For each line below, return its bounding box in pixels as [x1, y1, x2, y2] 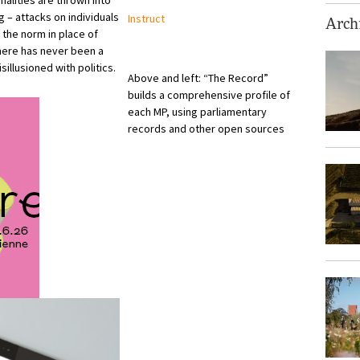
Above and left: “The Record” [128, 71, 268, 85]
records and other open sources [128, 121, 284, 136]
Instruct [128, 11, 165, 26]
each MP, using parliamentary [128, 104, 267, 119]
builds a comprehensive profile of [128, 88, 290, 102]
